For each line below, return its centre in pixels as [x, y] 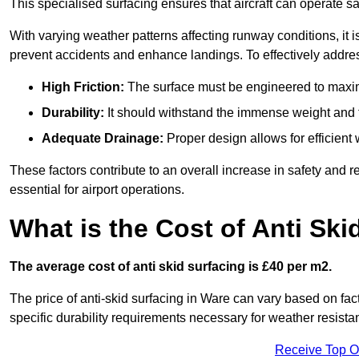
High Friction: [83, 87]
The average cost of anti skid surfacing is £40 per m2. [171, 267]
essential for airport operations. [97, 190]
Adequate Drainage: [103, 139]
